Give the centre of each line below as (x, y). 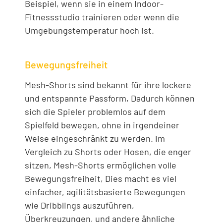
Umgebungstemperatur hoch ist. (89, 30)
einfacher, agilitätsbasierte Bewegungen (105, 192)
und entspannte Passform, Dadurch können (110, 98)
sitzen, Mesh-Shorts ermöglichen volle (101, 165)
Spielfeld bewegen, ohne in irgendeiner (102, 125)
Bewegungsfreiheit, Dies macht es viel (101, 178)
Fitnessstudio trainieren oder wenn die (102, 17)
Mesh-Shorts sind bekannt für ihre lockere (108, 84)
